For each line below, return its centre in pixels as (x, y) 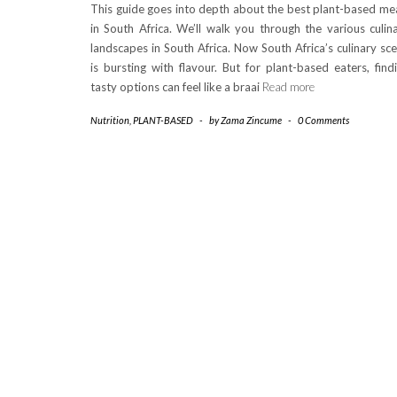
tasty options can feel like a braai (176, 86)
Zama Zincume (251, 120)
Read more (288, 86)
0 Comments (323, 120)
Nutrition (110, 120)
